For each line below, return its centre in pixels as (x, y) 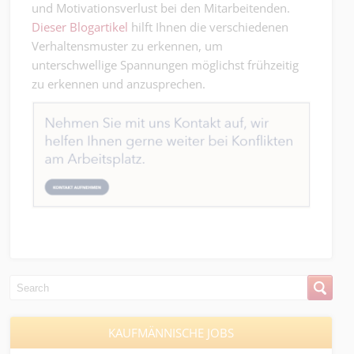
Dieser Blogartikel (80, 27)
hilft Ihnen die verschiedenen (208, 27)
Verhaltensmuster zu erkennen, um (127, 46)
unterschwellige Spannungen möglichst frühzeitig (165, 65)
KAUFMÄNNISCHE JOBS (171, 333)
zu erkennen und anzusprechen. (119, 84)
